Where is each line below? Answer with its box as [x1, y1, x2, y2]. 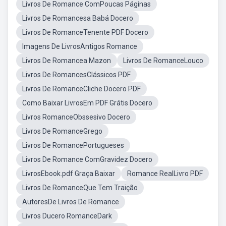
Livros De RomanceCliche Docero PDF [22, 85, 141, 93]
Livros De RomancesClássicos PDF [22, 71, 131, 79]
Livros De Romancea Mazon [22, 56, 111, 65]
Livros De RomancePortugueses [22, 141, 124, 149]
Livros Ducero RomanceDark [22, 212, 112, 220]
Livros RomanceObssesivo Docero [22, 113, 130, 121]
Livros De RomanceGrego [22, 127, 102, 135]
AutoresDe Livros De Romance [22, 198, 119, 206]
